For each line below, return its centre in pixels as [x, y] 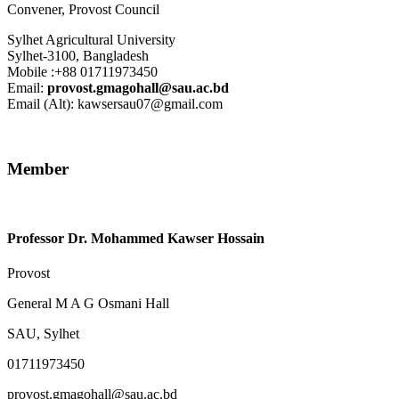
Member [38, 168]
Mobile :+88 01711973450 [82, 71]
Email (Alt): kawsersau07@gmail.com [115, 103]
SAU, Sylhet [43, 333]
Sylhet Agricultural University [91, 39]
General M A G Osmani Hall [88, 303]
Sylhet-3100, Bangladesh [78, 55]
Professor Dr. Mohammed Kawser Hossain [136, 238]
